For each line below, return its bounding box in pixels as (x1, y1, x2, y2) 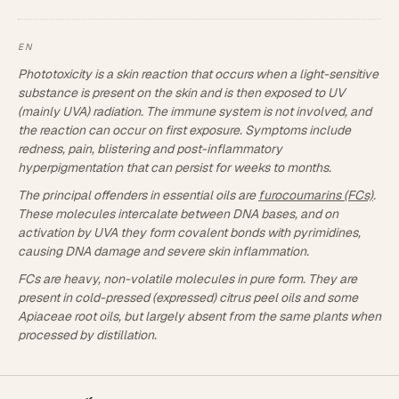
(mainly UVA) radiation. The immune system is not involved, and (18, 103, 371, 119)
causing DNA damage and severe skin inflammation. (18, 243, 309, 259)
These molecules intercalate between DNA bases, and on (18, 206, 338, 222)
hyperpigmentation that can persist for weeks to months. (18, 159, 331, 175)
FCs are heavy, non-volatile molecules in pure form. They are (18, 271, 357, 287)
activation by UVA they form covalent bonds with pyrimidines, (18, 224, 361, 240)
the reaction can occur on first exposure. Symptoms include (18, 122, 351, 138)
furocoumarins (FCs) (258, 187, 373, 203)
